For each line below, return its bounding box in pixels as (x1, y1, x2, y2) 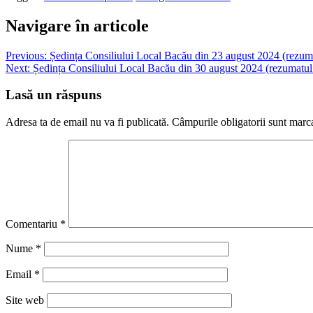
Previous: (6, 49, 47, 61)
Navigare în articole (6, 16, 149, 35)
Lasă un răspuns (6, 87, 101, 103)
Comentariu (6, 217, 60, 230)
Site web (6, 293, 44, 306)
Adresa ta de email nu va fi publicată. (6, 115, 169, 128)
